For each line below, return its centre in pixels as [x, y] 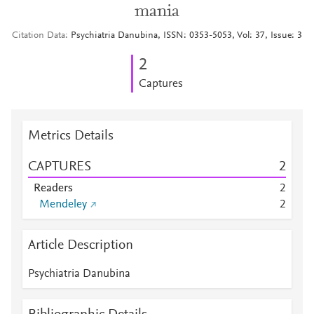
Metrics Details [71, 136]
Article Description [81, 245]
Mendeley [63, 205]
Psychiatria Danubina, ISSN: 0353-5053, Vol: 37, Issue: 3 [186, 36]
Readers [53, 189]
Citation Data [39, 36]
